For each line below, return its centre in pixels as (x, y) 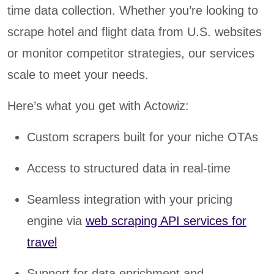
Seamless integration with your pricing (130, 200)
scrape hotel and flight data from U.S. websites (135, 32)
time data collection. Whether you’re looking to (133, 11)
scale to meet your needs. (78, 75)
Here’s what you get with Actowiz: (98, 106)
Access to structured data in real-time (129, 168)
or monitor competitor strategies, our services (131, 54)
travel (42, 243)
